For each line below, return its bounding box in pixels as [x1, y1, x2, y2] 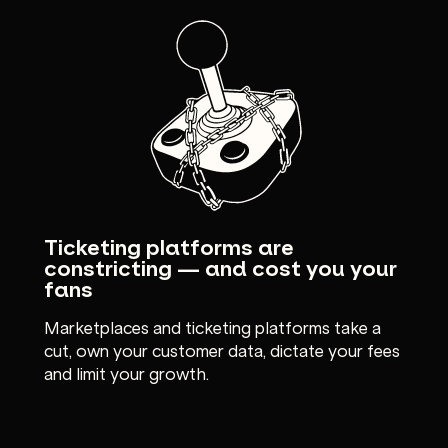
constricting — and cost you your [44, 251, 397, 283]
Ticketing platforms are [44, 230, 294, 262]
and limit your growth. [44, 360, 209, 384]
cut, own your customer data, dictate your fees [44, 337, 400, 361]
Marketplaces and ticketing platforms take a [44, 314, 381, 338]
